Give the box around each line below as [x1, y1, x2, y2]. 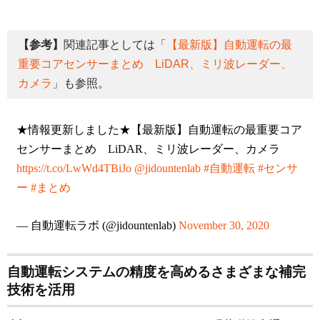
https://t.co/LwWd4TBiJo [16, 161, 131, 174]
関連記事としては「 [64, 39, 166, 51]
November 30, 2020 [178, 219, 269, 231]
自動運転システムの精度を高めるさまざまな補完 [7, 264, 306, 280]
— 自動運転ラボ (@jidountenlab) [16, 219, 179, 231]
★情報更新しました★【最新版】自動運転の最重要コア [16, 123, 302, 136]
